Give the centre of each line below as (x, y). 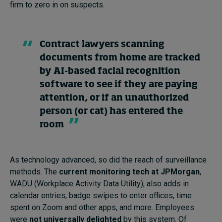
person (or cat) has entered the (111, 111)
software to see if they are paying (119, 84)
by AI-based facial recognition (110, 71)
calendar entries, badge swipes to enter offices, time (101, 195)
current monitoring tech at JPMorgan (129, 171)
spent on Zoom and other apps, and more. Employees (102, 207)
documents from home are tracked (120, 58)
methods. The (34, 171)
